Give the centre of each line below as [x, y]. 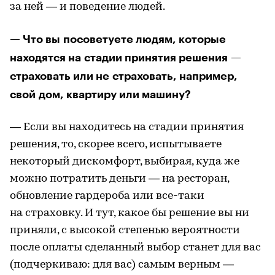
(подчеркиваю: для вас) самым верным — [122, 265]
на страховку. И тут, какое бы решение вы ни [130, 213]
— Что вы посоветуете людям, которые [118, 39]
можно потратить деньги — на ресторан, [119, 179]
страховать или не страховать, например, [124, 76]
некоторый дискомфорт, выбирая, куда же [125, 161]
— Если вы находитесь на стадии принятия [127, 127]
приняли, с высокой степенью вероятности [125, 230]
